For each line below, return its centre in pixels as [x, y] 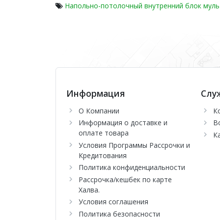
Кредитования [102, 155]
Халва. [89, 190]
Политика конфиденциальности [132, 167]
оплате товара [103, 133]
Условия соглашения [113, 202]
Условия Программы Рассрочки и [134, 145]
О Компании [99, 110]
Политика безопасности [119, 214]
